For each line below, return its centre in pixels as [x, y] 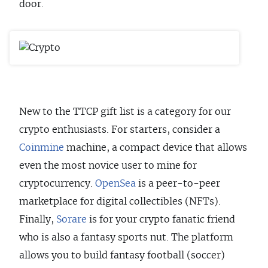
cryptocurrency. [57, 184]
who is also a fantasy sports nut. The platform [126, 238]
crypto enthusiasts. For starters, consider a [120, 130]
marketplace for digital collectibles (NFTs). [120, 202]
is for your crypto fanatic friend [161, 220]
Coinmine [42, 148]
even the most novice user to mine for [108, 166]
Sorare [71, 220]
